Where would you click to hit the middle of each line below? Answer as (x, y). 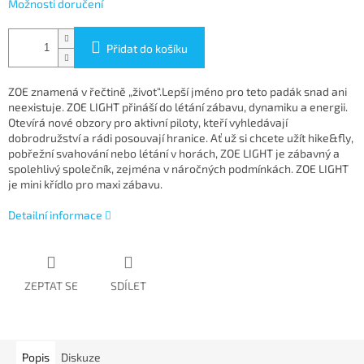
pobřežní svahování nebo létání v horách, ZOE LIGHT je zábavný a (174, 154)
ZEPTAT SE (51, 286)
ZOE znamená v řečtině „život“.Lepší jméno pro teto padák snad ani (178, 92)
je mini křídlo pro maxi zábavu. (85, 184)
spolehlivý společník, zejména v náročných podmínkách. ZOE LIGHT (178, 169)
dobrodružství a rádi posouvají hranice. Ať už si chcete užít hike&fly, (181, 138)
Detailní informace (55, 215)
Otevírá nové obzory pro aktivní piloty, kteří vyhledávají (148, 123)
